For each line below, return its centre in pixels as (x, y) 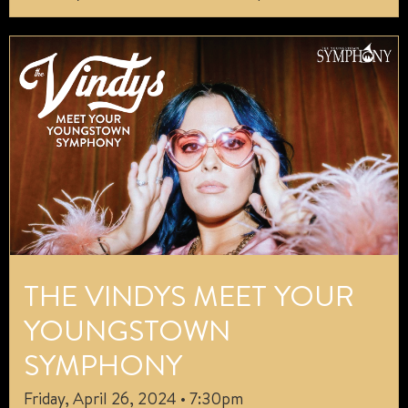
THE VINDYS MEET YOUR (189, 295)
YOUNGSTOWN (127, 329)
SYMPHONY (103, 364)
